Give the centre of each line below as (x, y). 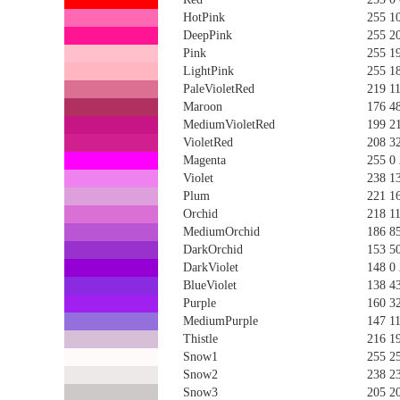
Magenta (204, 160)
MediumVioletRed (229, 125)
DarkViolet (211, 267)
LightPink (208, 71)
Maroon (203, 107)
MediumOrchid (221, 232)
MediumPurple (221, 321)
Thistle (200, 339)
